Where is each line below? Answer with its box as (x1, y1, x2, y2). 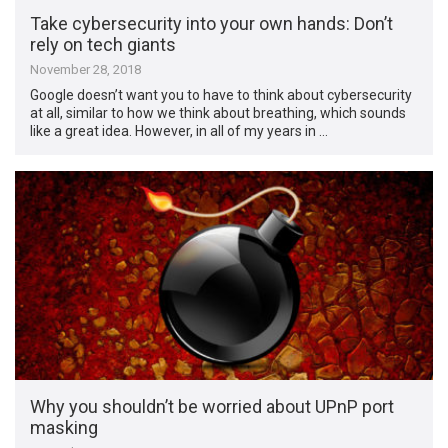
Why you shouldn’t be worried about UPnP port (30, 395, 395, 417)
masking (30, 416, 99, 438)
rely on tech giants (30, 34, 177, 56)
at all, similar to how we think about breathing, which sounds (30, 105, 407, 122)
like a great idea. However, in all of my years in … (30, 123, 329, 140)
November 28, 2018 (30, 62, 142, 78)
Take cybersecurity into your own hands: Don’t (30, 13, 394, 35)
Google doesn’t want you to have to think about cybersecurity (30, 87, 413, 104)
